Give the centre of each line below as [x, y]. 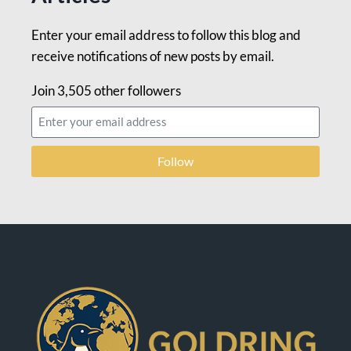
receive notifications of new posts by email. [153, 56]
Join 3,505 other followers [106, 90]
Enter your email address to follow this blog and [166, 34]
